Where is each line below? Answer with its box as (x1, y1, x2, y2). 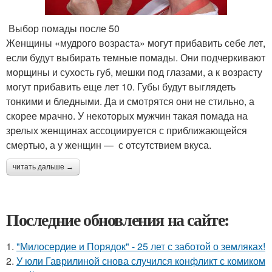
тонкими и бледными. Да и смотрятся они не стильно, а (6, 94, 254, 108)
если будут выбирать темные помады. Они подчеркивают (6, 50, 265, 64)
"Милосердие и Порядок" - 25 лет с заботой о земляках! (16, 239, 265, 253)
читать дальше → (13, 163, 73, 171)
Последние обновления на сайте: (6, 207, 229, 232)
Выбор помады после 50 (6, 21, 120, 35)
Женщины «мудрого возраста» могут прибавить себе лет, (6, 36, 265, 50)
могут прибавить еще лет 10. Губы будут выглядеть (6, 80, 236, 93)
